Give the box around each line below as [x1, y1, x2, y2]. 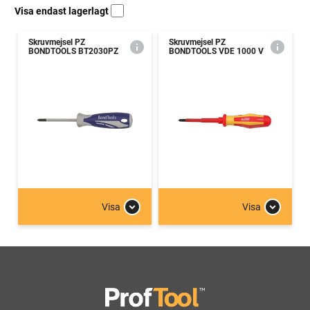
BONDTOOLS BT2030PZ [28, 46, 118, 56]
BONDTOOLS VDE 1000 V [169, 46, 264, 56]
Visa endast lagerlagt [15, 6, 111, 17]
